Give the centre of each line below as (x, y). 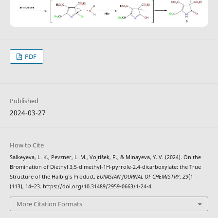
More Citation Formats (49, 204)
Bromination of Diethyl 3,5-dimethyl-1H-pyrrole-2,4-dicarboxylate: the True (105, 167)
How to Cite (27, 145)
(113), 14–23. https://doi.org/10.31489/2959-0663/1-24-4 (80, 187)
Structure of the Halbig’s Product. (53, 177)
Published (24, 101)
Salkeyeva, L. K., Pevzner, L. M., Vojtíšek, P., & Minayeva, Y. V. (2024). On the (105, 157)
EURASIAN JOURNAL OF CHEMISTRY (138, 177)
